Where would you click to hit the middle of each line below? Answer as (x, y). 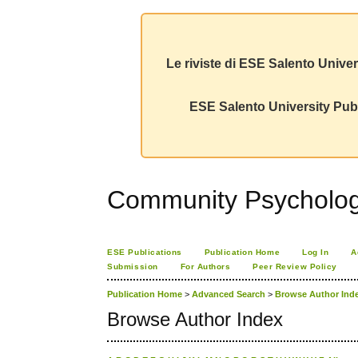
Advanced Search (229, 294)
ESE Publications (145, 252)
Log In (316, 252)
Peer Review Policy (295, 267)
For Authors (205, 267)
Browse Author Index (195, 320)
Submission (133, 267)
